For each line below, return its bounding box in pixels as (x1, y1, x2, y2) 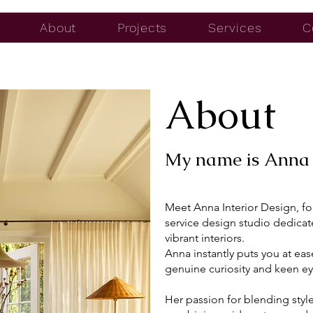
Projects (117, 20, 168, 35)
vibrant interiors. (165, 231, 245, 245)
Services (208, 20, 262, 35)
